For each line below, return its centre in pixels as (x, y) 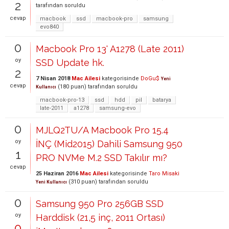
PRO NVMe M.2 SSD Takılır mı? (101, 158)
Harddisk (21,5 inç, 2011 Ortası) (100, 217)
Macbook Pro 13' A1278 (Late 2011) (110, 49)
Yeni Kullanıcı (51, 182)
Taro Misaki (164, 174)
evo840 (49, 27)
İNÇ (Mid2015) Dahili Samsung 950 (109, 144)
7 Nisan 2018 (53, 78)
